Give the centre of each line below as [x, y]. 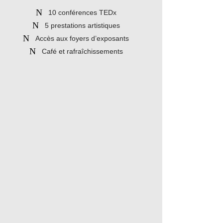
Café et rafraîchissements [82, 51]
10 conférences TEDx [82, 12]
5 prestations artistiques [82, 25]
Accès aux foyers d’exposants [82, 38]
